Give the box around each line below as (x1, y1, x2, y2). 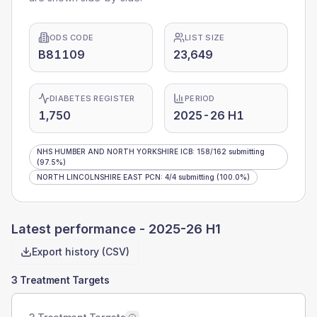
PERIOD (185, 93, 215, 103)
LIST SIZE (185, 33, 225, 42)
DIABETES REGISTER (50, 93, 135, 103)
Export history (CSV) (32, 246, 129, 258)
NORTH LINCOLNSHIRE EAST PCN (37, 173, 161, 181)
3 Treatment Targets (11, 274, 110, 286)
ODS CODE (50, 33, 94, 42)
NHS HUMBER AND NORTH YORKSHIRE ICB (37, 147, 192, 156)
